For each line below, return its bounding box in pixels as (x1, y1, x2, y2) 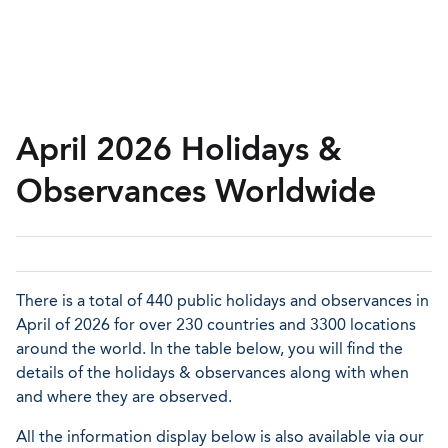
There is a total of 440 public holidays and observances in (16, 291, 429, 310)
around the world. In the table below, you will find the (16, 339, 403, 358)
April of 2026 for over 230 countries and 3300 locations (16, 315, 416, 334)
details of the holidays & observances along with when (16, 363, 409, 382)
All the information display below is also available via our (16, 427, 424, 446)
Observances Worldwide (16, 172, 376, 210)
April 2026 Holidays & (16, 130, 342, 168)
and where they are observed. (16, 387, 232, 406)
